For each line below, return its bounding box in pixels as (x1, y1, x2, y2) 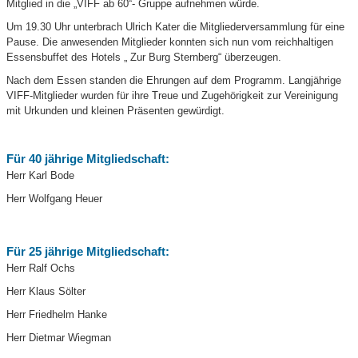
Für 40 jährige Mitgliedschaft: (6, 152, 170, 166)
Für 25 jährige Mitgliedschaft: (6, 245, 170, 259)
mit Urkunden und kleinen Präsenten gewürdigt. (6, 105, 225, 117)
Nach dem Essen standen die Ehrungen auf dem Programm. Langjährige (6, 74, 342, 87)
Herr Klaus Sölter (6, 285, 86, 298)
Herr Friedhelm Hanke (6, 308, 108, 321)
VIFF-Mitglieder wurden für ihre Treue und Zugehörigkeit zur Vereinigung (6, 89, 339, 102)
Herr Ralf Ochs (6, 262, 76, 275)
